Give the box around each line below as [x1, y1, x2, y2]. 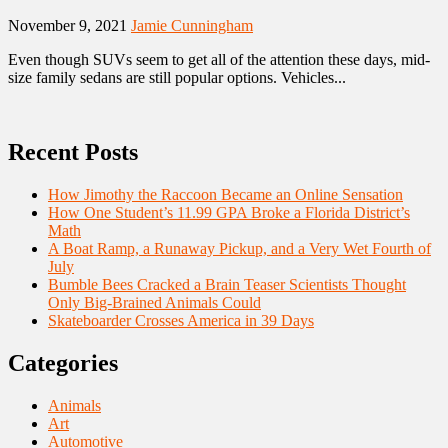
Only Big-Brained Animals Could [48, 294, 261, 312]
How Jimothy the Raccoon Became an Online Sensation [48, 186, 403, 204]
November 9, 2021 [8, 17, 131, 35]
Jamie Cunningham [131, 17, 253, 35]
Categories [8, 350, 118, 377]
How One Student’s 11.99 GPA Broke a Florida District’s [48, 204, 410, 222]
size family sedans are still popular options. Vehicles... [8, 69, 346, 87]
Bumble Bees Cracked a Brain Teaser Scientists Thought [48, 276, 406, 294]
